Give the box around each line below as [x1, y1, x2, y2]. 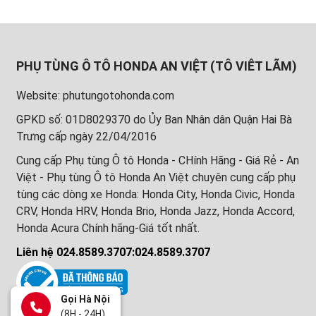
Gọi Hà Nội [61, 293, 110, 305]
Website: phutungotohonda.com [16, 89, 174, 103]
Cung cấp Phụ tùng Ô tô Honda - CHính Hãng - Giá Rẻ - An [16, 154, 299, 168]
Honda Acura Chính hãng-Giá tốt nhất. [16, 221, 200, 236]
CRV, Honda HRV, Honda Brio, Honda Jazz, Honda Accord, [16, 205, 295, 219]
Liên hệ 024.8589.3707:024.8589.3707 [16, 245, 210, 260]
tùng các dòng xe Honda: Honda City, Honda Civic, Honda [16, 188, 295, 202]
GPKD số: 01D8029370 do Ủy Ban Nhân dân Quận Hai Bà [16, 113, 292, 127]
